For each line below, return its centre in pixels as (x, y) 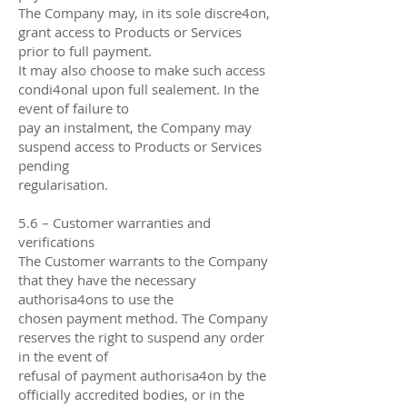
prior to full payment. (85, 50)
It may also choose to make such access (142, 69)
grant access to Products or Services (130, 31)
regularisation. (63, 184)
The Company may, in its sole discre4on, (144, 12)
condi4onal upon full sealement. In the (139, 89)
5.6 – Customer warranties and (114, 222)
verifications (56, 241)
